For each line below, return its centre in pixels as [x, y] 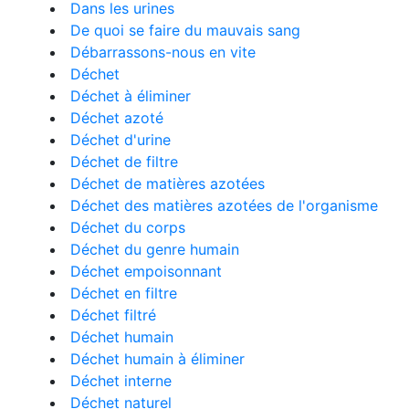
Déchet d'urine [121, 140]
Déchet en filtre [124, 293]
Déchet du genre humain [155, 249]
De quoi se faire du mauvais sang [185, 30]
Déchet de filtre [124, 162]
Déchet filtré [113, 315]
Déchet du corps [128, 227]
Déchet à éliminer [131, 96]
